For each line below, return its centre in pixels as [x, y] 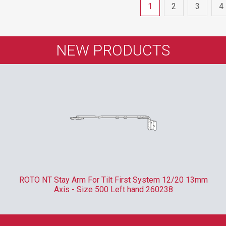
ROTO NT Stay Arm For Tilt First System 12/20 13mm [114, 180]
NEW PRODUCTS [113, 50]
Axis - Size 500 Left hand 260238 [114, 189]
